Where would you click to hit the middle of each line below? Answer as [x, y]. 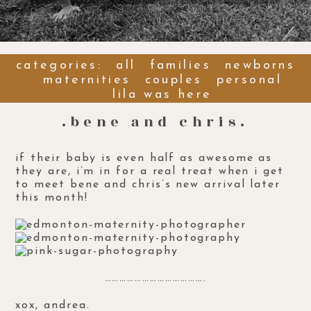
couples [174, 81]
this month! [52, 197]
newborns [260, 66]
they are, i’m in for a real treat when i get [150, 171]
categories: [59, 66]
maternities [87, 81]
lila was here [162, 95]
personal [249, 81]
